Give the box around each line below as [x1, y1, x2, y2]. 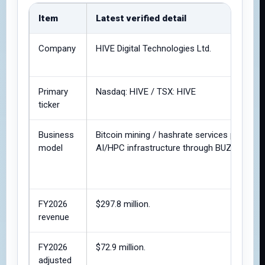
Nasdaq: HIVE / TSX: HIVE [96, 86, 196, 97]
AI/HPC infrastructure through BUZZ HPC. [96, 143, 259, 153]
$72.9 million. [96, 242, 146, 253]
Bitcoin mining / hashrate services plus [96, 130, 246, 140]
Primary [38, 86, 68, 97]
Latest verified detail [96, 13, 186, 24]
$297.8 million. [96, 199, 150, 209]
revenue [38, 212, 69, 222]
